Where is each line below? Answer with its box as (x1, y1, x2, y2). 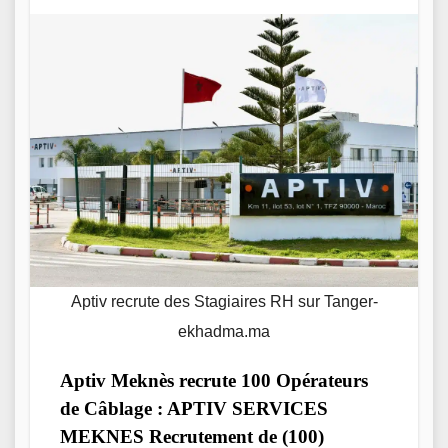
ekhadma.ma (178, 323, 270, 341)
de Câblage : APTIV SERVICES (60, 398, 328, 420)
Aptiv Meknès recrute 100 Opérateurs (60, 370, 368, 392)
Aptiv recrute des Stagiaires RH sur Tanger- (70, 293, 378, 311)
